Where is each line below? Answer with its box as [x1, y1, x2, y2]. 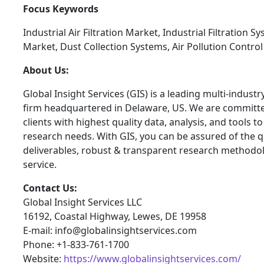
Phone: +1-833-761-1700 [23, 238, 129, 252]
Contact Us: [23, 181, 77, 195]
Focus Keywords [23, 2, 98, 16]
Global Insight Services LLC [23, 196, 142, 209]
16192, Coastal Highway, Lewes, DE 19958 [23, 210, 206, 223]
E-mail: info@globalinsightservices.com [23, 224, 197, 237]
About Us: [23, 64, 69, 77]
